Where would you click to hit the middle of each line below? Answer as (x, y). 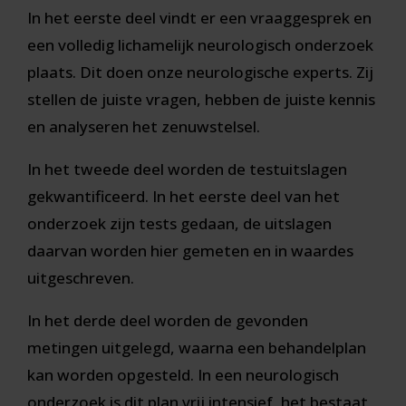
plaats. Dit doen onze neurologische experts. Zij (200, 72)
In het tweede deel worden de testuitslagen (187, 169)
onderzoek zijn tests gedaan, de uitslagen (179, 224)
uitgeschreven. (81, 278)
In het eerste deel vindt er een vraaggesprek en (199, 18)
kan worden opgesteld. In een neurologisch (183, 375)
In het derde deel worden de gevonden (168, 321)
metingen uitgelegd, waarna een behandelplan (197, 348)
